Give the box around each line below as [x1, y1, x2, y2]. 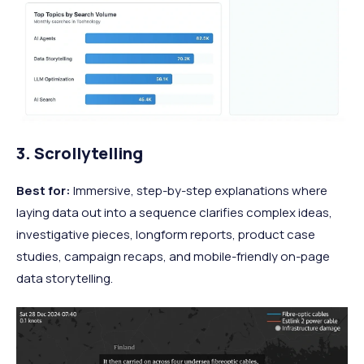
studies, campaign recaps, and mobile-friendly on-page [16, 248, 330, 266]
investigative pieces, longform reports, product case [16, 226, 315, 244]
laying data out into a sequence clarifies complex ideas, [16, 204, 332, 222]
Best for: [16, 182, 71, 200]
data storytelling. [16, 270, 113, 288]
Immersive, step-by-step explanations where [71, 182, 327, 200]
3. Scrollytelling [16, 142, 143, 165]
